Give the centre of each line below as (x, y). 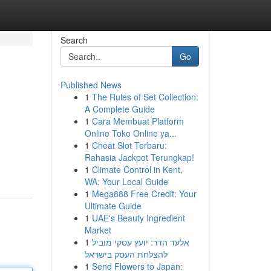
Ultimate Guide (113, 206)
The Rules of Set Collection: (145, 97)
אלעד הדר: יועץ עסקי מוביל (140, 242)
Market (98, 230)
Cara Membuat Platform (138, 121)
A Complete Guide (119, 109)
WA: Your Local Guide (126, 181)
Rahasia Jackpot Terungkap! (139, 157)
